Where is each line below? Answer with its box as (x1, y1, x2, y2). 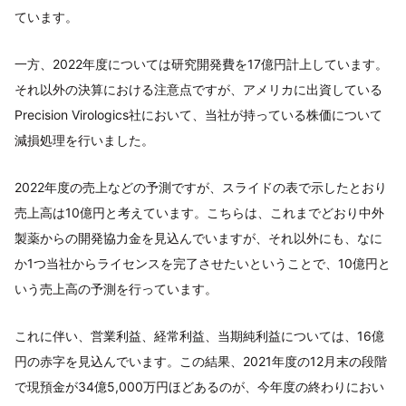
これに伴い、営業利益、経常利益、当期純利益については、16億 (14, 328, 384, 344)
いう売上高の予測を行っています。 (14, 281, 217, 297)
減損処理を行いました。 (14, 132, 154, 149)
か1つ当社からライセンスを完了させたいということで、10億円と (14, 256, 391, 272)
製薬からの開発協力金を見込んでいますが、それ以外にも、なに (14, 230, 382, 246)
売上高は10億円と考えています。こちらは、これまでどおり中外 (14, 205, 384, 221)
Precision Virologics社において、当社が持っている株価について (14, 107, 382, 123)
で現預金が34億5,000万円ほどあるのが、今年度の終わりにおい (14, 379, 384, 395)
